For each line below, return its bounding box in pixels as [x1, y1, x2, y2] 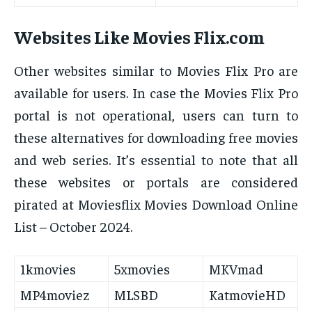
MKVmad [209, 260, 263, 278]
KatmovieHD [209, 286, 286, 304]
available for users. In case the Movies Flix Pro [14, 84, 298, 102]
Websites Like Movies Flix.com [14, 25, 265, 49]
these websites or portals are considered [14, 173, 298, 191]
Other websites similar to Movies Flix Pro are [14, 61, 298, 79]
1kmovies [20, 260, 76, 278]
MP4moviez [20, 286, 89, 304]
